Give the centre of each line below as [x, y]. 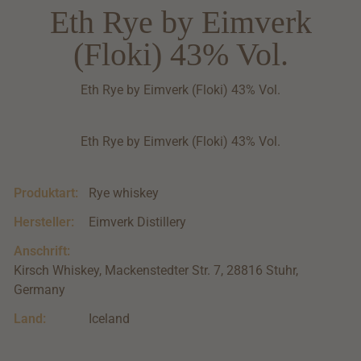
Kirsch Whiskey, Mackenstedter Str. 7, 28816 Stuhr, [156, 270]
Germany [39, 289]
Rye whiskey [124, 193]
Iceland [110, 318]
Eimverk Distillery [138, 222]
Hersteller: [44, 222]
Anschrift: [42, 251]
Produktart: [46, 193]
